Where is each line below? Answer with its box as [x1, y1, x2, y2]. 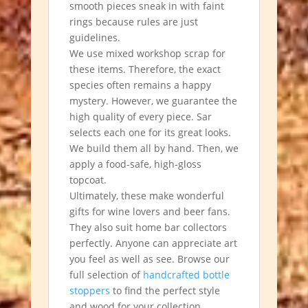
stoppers [69, 283, 110, 297]
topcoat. [69, 173, 107, 186]
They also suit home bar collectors [69, 220, 227, 234]
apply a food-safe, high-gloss [69, 157, 201, 170]
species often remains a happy [69, 78, 211, 91]
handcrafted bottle [142, 267, 230, 281]
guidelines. [69, 30, 120, 44]
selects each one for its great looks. [69, 125, 231, 139]
